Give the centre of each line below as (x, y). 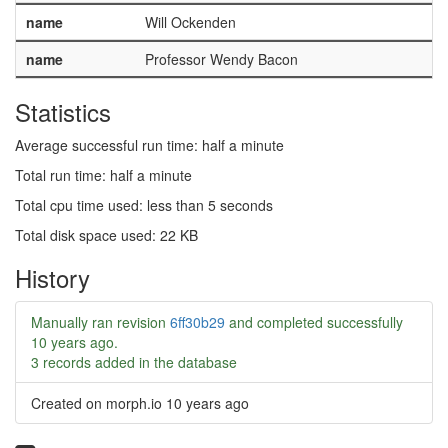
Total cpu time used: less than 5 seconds (144, 205)
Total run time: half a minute (103, 175)
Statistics (63, 111)
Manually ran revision (100, 322)
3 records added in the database (134, 362)
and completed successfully (314, 322)
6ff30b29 (197, 322)
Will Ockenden (190, 22)
